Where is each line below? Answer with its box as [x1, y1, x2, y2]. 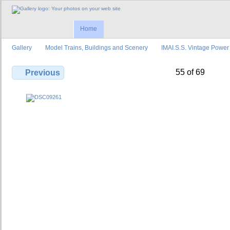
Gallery [12, 44, 32, 51]
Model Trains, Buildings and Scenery [45, 44, 148, 51]
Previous [25, 68, 61, 78]
